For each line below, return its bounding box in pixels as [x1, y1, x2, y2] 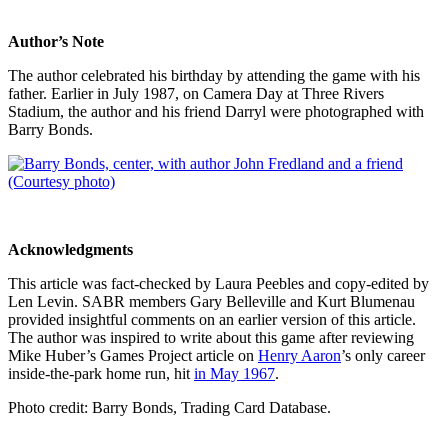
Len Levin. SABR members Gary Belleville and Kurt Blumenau [8, 292, 415, 310]
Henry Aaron [258, 346, 341, 364]
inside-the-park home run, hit [8, 364, 194, 382]
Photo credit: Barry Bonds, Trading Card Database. [8, 398, 331, 416]
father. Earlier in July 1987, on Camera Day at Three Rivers [8, 84, 384, 102]
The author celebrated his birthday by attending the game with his [8, 66, 420, 84]
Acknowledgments [8, 240, 133, 258]
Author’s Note [8, 32, 104, 50]
